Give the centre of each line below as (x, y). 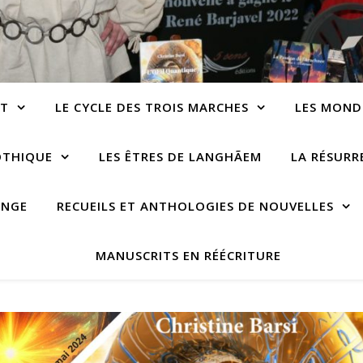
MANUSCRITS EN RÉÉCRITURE (188, 255)
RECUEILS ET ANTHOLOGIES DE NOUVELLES (195, 206)
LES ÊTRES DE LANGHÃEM (180, 156)
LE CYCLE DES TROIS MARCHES (152, 107)
